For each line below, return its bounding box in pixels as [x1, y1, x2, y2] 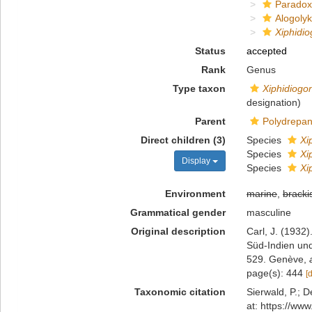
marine [246, 188, 277, 199]
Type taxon [172, 83, 226, 94]
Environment [164, 188, 226, 199]
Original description [130, 226, 226, 237]
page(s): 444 [246, 267, 306, 279]
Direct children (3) [140, 134, 226, 146]
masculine [246, 207, 291, 218]
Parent [194, 116, 226, 127]
